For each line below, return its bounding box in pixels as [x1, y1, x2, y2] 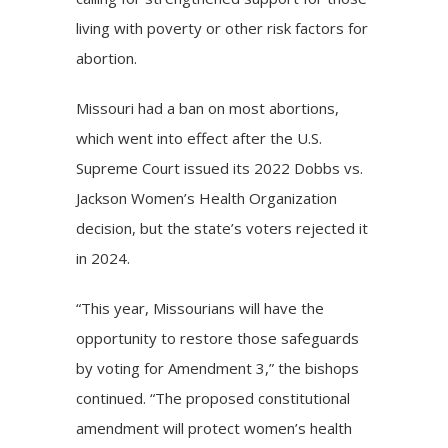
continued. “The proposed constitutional [76, 387, 351, 408]
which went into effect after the [76, 127, 298, 148]
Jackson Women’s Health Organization [76, 187, 338, 208]
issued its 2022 [180, 157, 295, 178]
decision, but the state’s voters [76, 217, 297, 238]
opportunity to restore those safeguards [76, 327, 360, 348]
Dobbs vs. [294, 157, 364, 178]
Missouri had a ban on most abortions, [76, 97, 340, 118]
